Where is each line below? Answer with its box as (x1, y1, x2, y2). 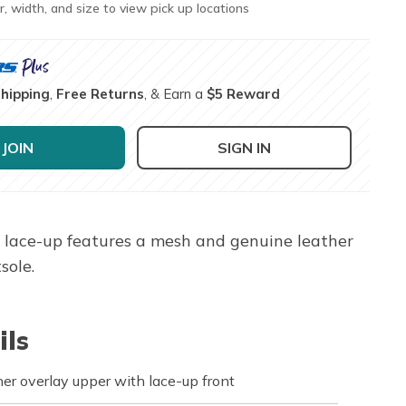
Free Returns (56, 84, 145, 102)
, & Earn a (144, 84, 208, 102)
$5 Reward (207, 84, 281, 102)
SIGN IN (217, 138, 272, 157)
